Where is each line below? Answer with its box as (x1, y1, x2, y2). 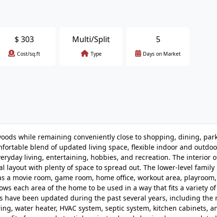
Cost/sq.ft (17, 50, 40, 57)
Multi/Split (72, 34, 110, 45)
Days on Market (143, 50, 181, 57)
